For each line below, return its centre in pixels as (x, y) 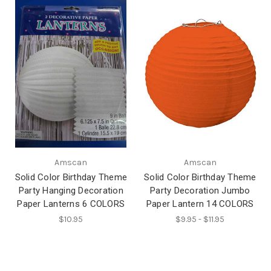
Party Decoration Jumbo (200, 191)
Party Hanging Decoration (71, 191)
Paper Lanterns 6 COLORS (71, 204)
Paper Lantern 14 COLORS (200, 204)
